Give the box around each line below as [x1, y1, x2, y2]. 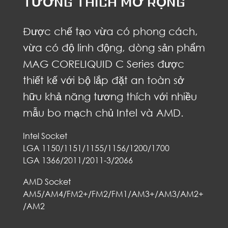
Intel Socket [22, 131, 67, 141]
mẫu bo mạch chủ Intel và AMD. [22, 106, 184, 119]
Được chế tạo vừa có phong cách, [22, 25, 198, 38]
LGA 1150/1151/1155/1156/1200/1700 [22, 143, 169, 154]
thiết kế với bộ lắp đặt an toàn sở [22, 74, 184, 87]
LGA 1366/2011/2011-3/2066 [22, 155, 133, 166]
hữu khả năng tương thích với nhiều [22, 90, 197, 103]
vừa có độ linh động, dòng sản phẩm [22, 41, 205, 54]
